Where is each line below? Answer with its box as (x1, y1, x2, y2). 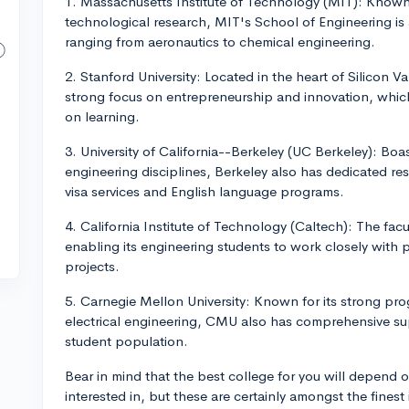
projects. (65, 257, 120, 275)
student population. (65, 332, 188, 350)
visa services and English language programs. (65, 183, 344, 200)
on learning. (65, 108, 140, 125)
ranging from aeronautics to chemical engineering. (65, 33, 375, 50)
